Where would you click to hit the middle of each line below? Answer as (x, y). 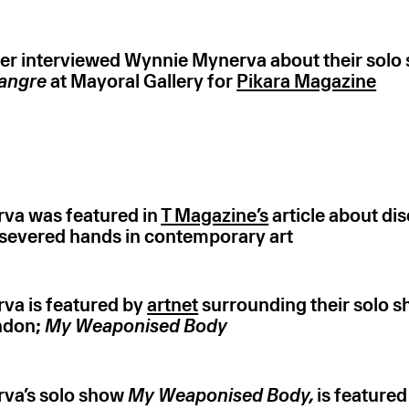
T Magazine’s (215, 215)
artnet (173, 305)
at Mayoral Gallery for (142, 82)
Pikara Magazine (307, 82)
